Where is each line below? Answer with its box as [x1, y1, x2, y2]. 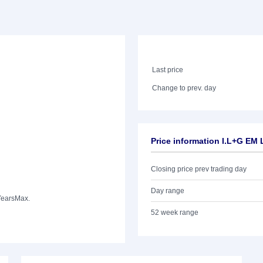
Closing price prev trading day [151, 165, 247, 173]
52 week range [151, 208, 198, 217]
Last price [152, 66, 184, 74]
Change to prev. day [152, 84, 217, 92]
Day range [151, 187, 184, 195]
